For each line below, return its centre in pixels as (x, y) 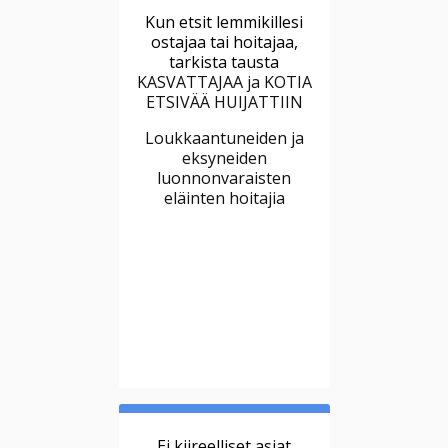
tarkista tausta (224, 62)
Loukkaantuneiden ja (224, 138)
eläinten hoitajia (224, 198)
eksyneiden (224, 158)
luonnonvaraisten (224, 178)
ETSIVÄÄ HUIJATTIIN (224, 102)
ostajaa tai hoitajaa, (224, 42)
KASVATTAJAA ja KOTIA (224, 82)
